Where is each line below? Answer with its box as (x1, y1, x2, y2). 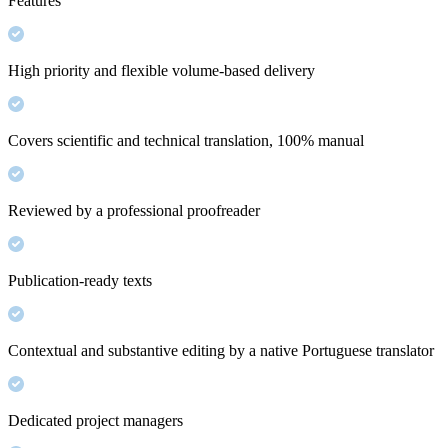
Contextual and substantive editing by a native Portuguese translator (8, 341, 434, 359)
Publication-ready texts (8, 271, 152, 289)
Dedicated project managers (8, 411, 183, 429)
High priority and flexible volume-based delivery (8, 61, 315, 79)
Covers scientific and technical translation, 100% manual (8, 131, 364, 149)
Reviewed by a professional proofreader (8, 201, 260, 219)
